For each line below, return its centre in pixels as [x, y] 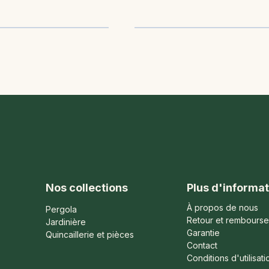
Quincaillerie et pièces [89, 234]
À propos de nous [223, 207]
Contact [202, 245]
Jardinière [65, 222]
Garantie [204, 232]
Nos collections [86, 187]
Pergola [61, 209]
